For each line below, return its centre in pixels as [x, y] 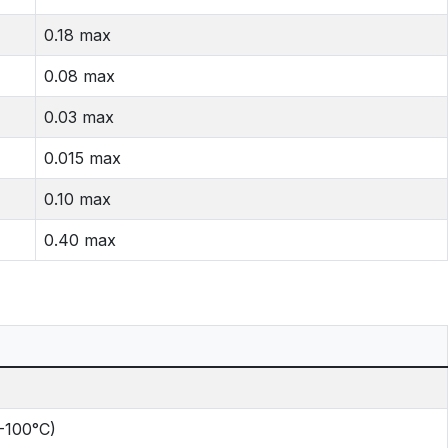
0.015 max [82, 157]
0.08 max [79, 75]
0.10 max [77, 198]
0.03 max [79, 116]
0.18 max [77, 34]
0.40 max [80, 239]
